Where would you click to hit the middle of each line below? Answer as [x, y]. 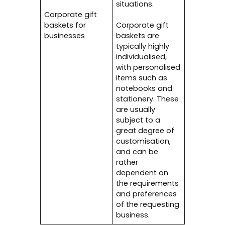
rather [127, 162]
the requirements [148, 184]
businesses [65, 36]
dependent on [142, 173]
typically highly [143, 46]
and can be [137, 152]
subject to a [138, 120]
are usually [136, 110]
